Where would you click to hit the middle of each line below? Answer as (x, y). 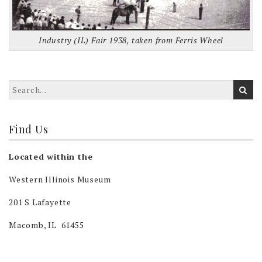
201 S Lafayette (40, 202)
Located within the (51, 156)
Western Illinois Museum (60, 179)
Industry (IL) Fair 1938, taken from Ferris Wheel (131, 40)
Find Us (29, 129)
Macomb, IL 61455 (46, 225)
